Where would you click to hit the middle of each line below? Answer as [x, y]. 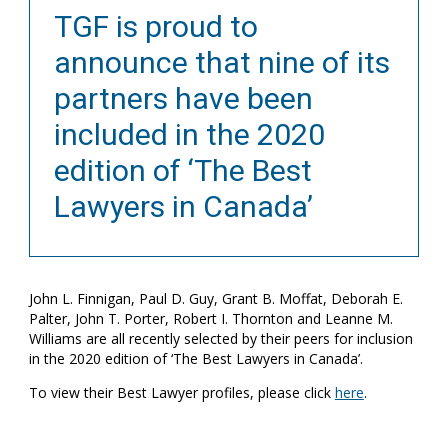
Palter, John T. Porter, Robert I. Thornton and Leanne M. [210, 319]
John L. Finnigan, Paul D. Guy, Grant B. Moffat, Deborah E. [215, 299]
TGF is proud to [155, 26]
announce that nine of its [221, 62]
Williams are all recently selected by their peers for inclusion [220, 339]
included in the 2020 [189, 134]
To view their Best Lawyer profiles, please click [181, 393]
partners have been [183, 98]
